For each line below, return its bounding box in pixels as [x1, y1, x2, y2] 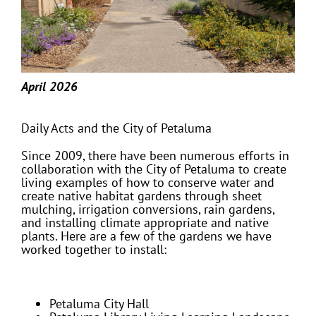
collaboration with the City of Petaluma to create [20, 161, 286, 178]
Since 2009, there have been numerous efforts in [20, 147, 289, 164]
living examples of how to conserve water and [20, 174, 274, 191]
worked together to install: [20, 241, 170, 258]
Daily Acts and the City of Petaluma [20, 120, 212, 137]
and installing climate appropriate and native [20, 214, 269, 231]
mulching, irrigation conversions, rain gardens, [20, 201, 274, 218]
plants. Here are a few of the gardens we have [20, 228, 272, 245]
